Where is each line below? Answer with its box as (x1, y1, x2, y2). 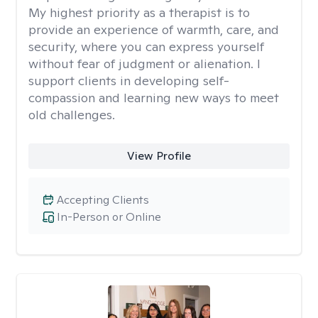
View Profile (126, 148, 191, 163)
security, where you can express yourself (28, 38, 264, 55)
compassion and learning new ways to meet (28, 89, 279, 106)
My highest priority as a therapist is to (28, 4, 250, 21)
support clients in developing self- (28, 72, 229, 89)
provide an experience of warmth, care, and (28, 21, 279, 38)
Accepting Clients (57, 192, 149, 207)
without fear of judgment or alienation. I (28, 55, 261, 72)
